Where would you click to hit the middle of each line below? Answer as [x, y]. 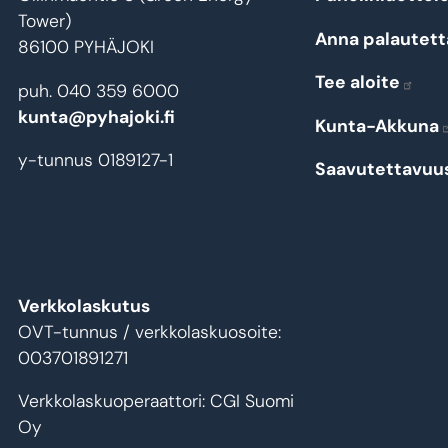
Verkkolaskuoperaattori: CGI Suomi [156, 401]
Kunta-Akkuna [377, 125]
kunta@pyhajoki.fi [96, 116]
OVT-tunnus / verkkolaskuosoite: [149, 331]
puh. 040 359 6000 [98, 90]
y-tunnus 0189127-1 [95, 160]
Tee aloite [358, 82]
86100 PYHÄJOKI [86, 47]
